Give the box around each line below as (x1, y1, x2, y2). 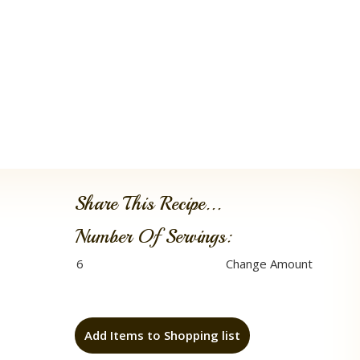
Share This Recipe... (74, 191, 222, 215)
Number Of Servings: (74, 224, 231, 248)
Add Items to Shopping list (84, 327, 240, 343)
